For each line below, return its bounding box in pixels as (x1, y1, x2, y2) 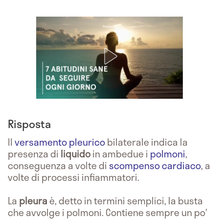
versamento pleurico (15, 134, 105, 149)
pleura (19, 193, 47, 208)
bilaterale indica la (105, 134, 188, 149)
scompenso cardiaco (109, 158, 201, 173)
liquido (61, 146, 92, 161)
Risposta (8, 115, 51, 132)
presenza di (8, 146, 61, 161)
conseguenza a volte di (8, 158, 109, 173)
